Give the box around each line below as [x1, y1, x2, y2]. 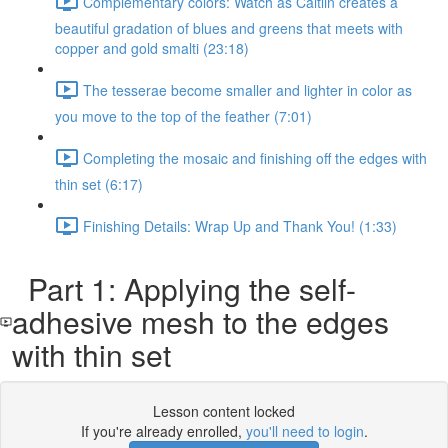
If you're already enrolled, [80, 421, 246, 441]
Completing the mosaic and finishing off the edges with [83, 147, 427, 168]
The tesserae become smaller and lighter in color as [83, 79, 412, 100]
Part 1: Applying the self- [11, 267, 356, 310]
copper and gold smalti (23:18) [55, 38, 249, 58]
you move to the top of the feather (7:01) [55, 106, 312, 126]
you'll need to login [245, 421, 364, 441]
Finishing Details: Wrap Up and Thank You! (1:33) [83, 215, 397, 236]
